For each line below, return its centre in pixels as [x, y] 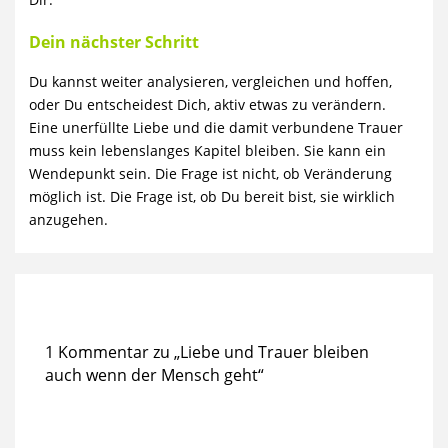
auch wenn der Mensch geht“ [155, 375]
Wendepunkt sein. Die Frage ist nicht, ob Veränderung [211, 174]
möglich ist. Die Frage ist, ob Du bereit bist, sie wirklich [212, 197]
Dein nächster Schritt [116, 42]
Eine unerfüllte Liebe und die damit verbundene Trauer [216, 128]
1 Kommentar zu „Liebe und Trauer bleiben [207, 352]
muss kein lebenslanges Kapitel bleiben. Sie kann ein [208, 151]
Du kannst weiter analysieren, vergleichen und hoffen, [211, 82]
